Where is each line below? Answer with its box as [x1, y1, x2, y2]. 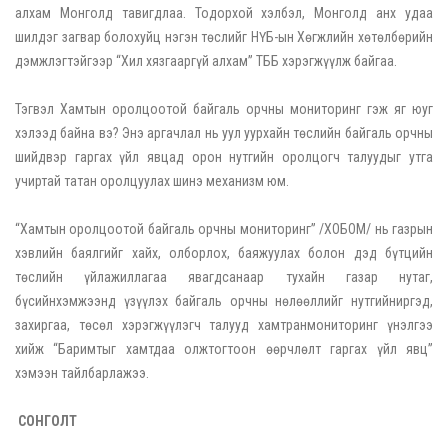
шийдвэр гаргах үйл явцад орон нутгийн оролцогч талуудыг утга [15, 149, 433, 166]
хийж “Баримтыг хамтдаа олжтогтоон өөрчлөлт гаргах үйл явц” [15, 341, 433, 358]
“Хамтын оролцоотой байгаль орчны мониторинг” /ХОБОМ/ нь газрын [15, 221, 433, 238]
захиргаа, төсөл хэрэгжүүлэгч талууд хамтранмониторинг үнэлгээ [15, 317, 433, 334]
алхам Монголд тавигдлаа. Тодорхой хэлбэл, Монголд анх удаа [15, 5, 433, 22]
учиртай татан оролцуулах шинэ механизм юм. [15, 173, 289, 190]
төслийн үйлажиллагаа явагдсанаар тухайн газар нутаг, [15, 269, 433, 286]
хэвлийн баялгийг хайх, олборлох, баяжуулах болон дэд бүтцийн [15, 245, 433, 262]
